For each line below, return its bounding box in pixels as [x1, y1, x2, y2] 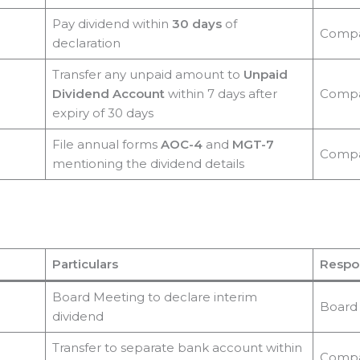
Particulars [51, 256, 118, 272]
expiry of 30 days [51, 104, 153, 121]
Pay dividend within [51, 15, 172, 31]
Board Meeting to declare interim [51, 289, 257, 305]
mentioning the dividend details [51, 155, 244, 171]
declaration [51, 35, 121, 51]
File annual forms [51, 136, 161, 152]
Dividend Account [51, 85, 165, 101]
